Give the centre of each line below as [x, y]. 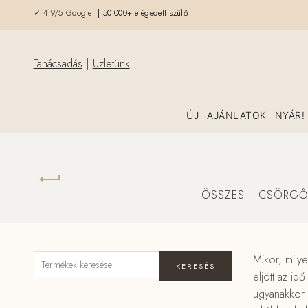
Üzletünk [111, 64]
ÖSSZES [223, 195]
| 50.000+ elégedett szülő [142, 13]
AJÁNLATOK [237, 115]
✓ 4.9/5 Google [64, 13]
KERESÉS [195, 266]
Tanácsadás [58, 64]
